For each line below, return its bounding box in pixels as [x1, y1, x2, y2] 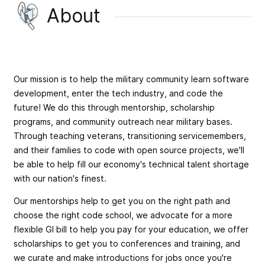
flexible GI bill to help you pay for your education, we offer [14, 224, 248, 235]
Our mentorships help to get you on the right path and [14, 196, 230, 206]
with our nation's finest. [14, 173, 106, 184]
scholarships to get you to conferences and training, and [14, 238, 240, 249]
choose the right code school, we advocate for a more [14, 210, 232, 221]
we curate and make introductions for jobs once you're [14, 253, 232, 263]
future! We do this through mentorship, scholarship [14, 102, 215, 113]
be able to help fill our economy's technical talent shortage [14, 159, 249, 170]
